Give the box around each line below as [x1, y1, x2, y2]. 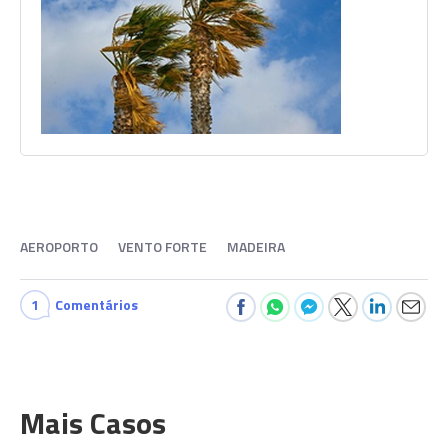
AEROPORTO [20, 236, 98, 257]
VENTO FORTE [118, 236, 207, 257]
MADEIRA [227, 236, 285, 257]
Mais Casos [20, 400, 166, 446]
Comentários [55, 294, 138, 315]
